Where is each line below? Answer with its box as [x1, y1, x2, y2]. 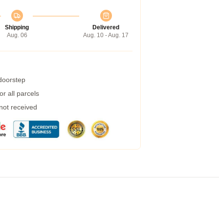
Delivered [92, 24, 119, 31]
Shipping [5, 24, 29, 31]
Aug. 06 [6, 32, 27, 39]
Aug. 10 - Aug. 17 [83, 32, 129, 39]
